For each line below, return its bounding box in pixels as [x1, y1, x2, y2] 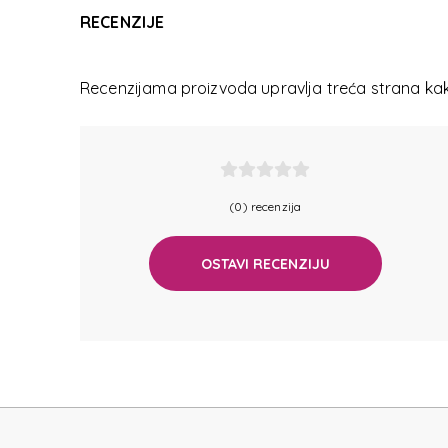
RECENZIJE [80, 12, 165, 33]
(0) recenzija [229, 199, 302, 215]
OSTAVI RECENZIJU [200, 254, 330, 273]
